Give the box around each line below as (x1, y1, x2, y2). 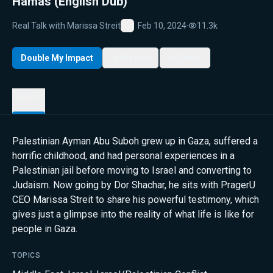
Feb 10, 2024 (138, 20, 186, 30)
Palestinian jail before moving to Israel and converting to (12, 165, 252, 176)
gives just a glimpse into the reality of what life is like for (12, 208, 254, 220)
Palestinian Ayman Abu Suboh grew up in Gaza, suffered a (12, 135, 258, 147)
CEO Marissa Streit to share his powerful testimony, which (12, 194, 259, 205)
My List (121, 52, 150, 63)
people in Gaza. (12, 223, 77, 235)
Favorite (127, 30, 158, 40)
